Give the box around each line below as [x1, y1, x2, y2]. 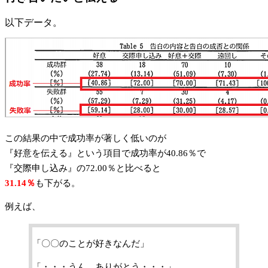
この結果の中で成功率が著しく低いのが [5, 133, 166, 143]
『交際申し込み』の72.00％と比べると [5, 163, 161, 173]
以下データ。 [5, 17, 62, 28]
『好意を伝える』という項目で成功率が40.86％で [5, 148, 206, 158]
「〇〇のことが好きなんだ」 [32, 238, 149, 248]
